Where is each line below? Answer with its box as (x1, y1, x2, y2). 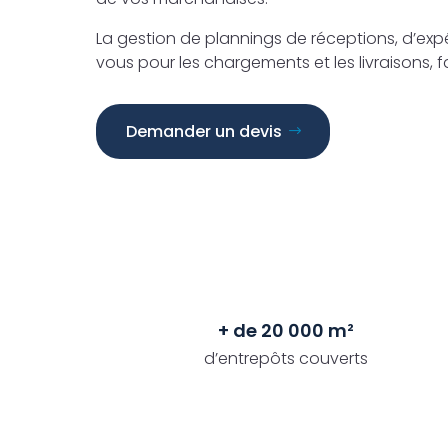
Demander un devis (126, 120, 282, 144)
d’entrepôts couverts (203, 346, 368, 370)
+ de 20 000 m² (217, 317, 354, 343)
